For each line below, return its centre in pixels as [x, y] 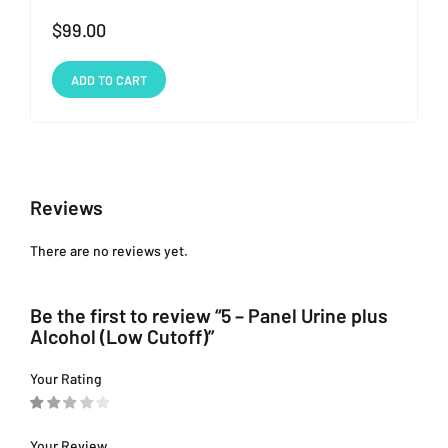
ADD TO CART [108, 79]
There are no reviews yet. [109, 250]
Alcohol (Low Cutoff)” [122, 335]
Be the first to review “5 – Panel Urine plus [209, 314]
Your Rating [66, 379]
